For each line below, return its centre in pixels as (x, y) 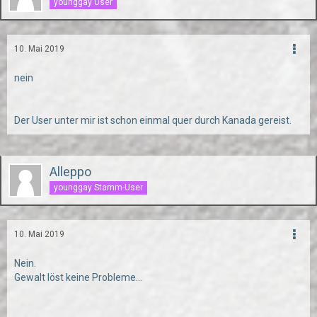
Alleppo (70, 172)
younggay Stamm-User (98, 187)
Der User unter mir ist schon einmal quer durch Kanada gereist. (153, 120)
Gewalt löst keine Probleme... (78, 277)
